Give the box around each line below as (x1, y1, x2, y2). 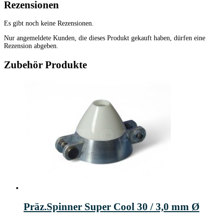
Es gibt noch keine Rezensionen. (4, 20, 94, 27)
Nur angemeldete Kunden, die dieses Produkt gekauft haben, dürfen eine (4, 34, 205, 42)
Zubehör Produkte (4, 58, 87, 71)
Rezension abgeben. (4, 42, 58, 50)
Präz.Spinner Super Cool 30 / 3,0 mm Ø (24, 200, 199, 213)
